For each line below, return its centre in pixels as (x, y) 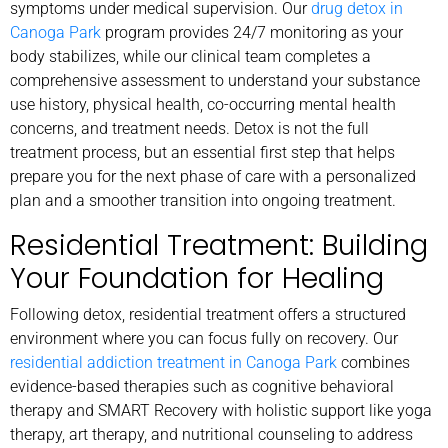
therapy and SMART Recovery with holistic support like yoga (221, 410)
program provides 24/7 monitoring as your (254, 32)
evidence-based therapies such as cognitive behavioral (202, 386)
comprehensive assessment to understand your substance (215, 80)
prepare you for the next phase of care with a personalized (213, 176)
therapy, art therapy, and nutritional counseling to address (211, 434)
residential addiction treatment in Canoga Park (173, 362)
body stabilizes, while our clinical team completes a (190, 56)
